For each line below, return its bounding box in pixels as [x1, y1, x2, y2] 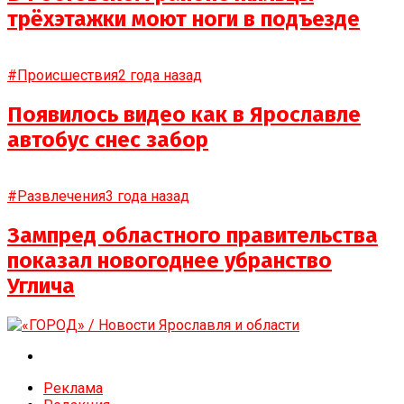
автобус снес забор [7, 126, 208, 152]
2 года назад [118, 67, 202, 85]
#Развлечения [7, 187, 106, 205]
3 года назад [106, 187, 189, 205]
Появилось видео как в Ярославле [7, 101, 361, 127]
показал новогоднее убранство [7, 247, 332, 273]
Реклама [43, 379, 103, 397]
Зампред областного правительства [7, 222, 378, 248]
